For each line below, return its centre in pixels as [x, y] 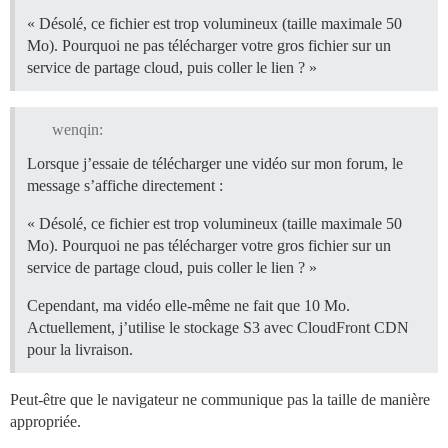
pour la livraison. [80, 350]
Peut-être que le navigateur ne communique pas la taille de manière [220, 400]
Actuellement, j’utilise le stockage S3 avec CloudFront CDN [218, 328]
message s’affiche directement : [125, 186]
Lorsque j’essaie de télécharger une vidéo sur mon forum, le [215, 164]
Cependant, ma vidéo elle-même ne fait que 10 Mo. [188, 306]
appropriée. [45, 422]
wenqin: [77, 130]
